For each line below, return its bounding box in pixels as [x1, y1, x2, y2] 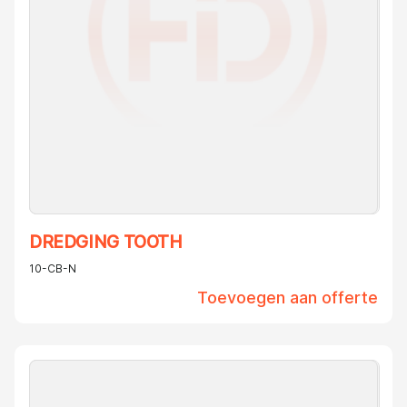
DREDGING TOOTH [29, 232, 183, 253]
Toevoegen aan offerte [197, 288, 378, 308]
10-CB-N [29, 262, 76, 276]
